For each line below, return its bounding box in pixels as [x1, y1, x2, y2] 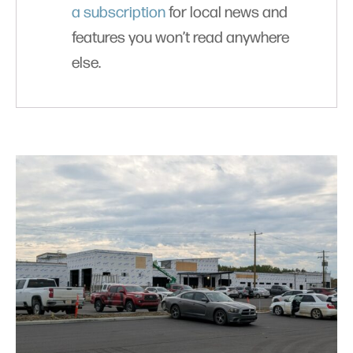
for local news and [165, 3, 288, 23]
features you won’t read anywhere [72, 28, 289, 48]
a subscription [72, 3, 165, 23]
